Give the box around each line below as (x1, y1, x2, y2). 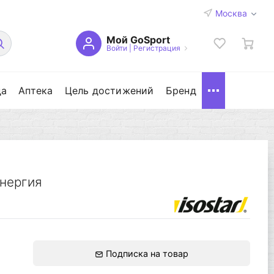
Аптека (18, 84, 53, 97)
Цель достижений (64, 84, 154, 97)
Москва (215, 7, 250, 18)
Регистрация (133, 43, 180, 53)
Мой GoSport (106, 33, 170, 46)
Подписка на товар (103, 248, 189, 259)
